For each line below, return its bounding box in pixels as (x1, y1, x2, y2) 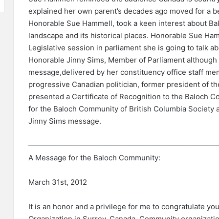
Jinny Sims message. (28, 116, 101, 126)
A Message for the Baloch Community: (28, 153, 160, 163)
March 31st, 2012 (28, 177, 87, 187)
